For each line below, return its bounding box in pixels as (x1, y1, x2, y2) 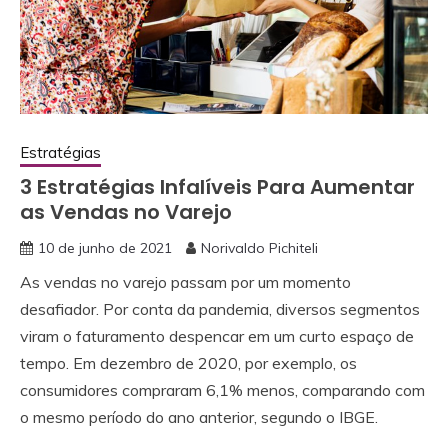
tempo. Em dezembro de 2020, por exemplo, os (20, 352, 357, 373)
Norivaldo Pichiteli (201, 238, 318, 257)
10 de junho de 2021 (38, 238, 172, 257)
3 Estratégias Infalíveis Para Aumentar (20, 172, 415, 201)
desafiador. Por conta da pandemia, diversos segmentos (20, 298, 420, 319)
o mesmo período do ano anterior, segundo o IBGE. (20, 406, 378, 427)
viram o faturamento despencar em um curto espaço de (20, 325, 414, 346)
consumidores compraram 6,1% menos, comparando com (20, 379, 425, 400)
